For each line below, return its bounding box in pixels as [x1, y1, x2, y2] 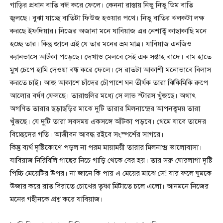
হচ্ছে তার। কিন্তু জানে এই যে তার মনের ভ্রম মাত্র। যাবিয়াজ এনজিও [10, 39, 192, 49]
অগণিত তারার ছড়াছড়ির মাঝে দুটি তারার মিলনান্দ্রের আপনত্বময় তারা [10, 104, 200, 113]
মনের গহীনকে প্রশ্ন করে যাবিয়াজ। [10, 195, 103, 204]
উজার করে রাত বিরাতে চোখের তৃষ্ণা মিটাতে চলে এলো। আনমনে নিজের [10, 182, 209, 191]
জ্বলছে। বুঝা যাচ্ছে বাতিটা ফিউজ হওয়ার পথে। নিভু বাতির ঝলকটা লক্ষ [10, 13, 204, 23]
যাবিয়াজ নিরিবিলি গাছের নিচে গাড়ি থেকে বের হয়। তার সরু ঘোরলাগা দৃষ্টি [10, 156, 213, 165]
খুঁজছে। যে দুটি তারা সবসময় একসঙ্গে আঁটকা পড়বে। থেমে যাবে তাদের [10, 117, 206, 126]
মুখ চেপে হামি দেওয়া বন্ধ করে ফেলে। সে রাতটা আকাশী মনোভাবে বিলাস [10, 65, 211, 75]
